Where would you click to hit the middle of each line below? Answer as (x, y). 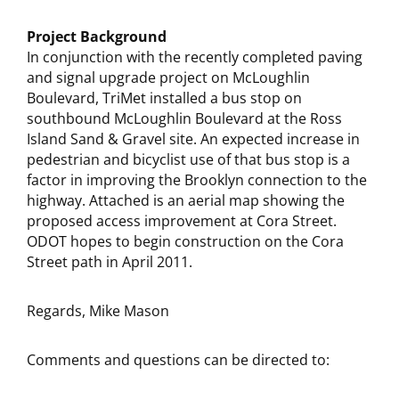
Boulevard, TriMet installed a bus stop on (164, 98)
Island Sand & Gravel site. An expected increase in (193, 139)
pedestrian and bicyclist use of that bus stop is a (188, 159)
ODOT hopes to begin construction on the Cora (185, 241)
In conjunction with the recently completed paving (195, 57)
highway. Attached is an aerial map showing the (186, 200)
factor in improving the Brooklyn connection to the (197, 180)
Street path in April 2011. (110, 262)
